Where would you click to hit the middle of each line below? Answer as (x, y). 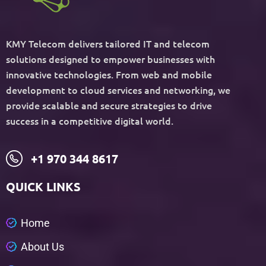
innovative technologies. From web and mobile (109, 74)
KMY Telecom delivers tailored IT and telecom (108, 43)
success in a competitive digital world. (90, 120)
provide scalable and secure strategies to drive (109, 105)
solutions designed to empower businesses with (110, 58)
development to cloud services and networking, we (118, 89)
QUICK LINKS (43, 186)
